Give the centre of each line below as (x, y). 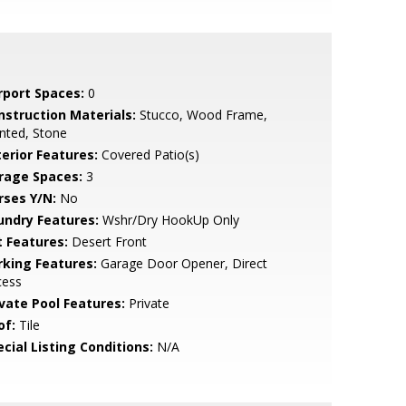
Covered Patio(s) (148, 155)
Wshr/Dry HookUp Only (169, 220)
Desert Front (107, 242)
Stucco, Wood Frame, (201, 115)
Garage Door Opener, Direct (182, 263)
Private (147, 303)
